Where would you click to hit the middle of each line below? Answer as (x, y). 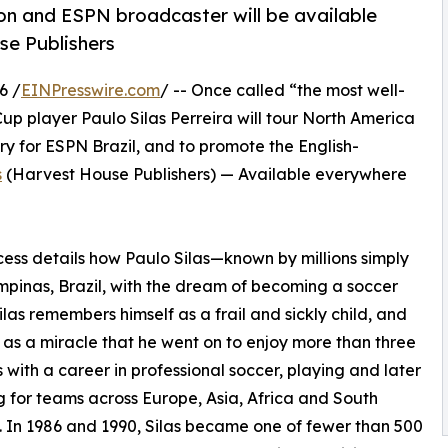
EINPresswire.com (90, 90)
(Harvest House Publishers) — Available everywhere (204, 174)
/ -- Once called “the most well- (282, 90)
